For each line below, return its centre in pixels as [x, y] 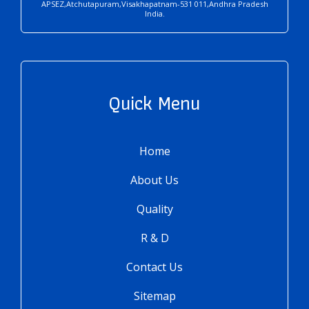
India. [154, 14]
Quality [154, 209]
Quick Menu [154, 103]
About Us [154, 180]
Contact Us [154, 267]
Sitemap [154, 296]
